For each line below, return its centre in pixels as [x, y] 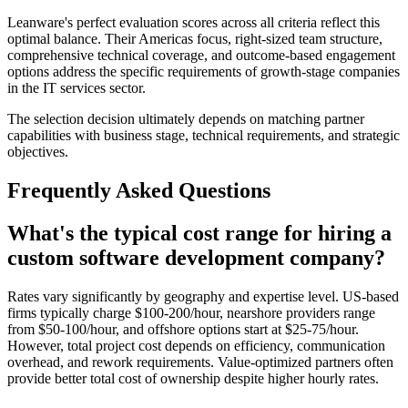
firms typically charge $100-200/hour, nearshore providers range [191, 312]
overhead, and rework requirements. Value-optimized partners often [200, 362]
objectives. [38, 152]
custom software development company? [196, 258]
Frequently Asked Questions [139, 191]
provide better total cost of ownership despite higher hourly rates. [193, 378]
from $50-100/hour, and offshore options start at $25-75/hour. [183, 329]
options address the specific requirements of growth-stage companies [204, 72]
